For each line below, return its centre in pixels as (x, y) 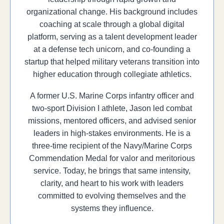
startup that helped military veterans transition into (112, 62)
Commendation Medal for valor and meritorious (112, 158)
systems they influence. (112, 208)
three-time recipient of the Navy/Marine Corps (112, 146)
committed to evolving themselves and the (112, 196)
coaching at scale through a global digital (112, 24)
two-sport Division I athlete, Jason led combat (112, 108)
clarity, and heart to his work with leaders (112, 183)
